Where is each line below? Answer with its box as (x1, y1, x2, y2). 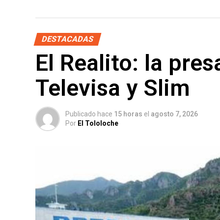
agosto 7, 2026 (151, 110, 198, 118)
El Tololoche (78, 119, 118, 128)
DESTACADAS (40, 34, 95, 44)
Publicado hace (65, 110, 112, 118)
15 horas (114, 110, 142, 118)
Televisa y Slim (35, 75, 190, 102)
